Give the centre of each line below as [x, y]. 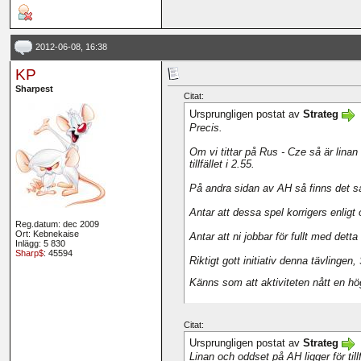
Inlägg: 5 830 [40, 244]
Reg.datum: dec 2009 [57, 224]
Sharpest [34, 89]
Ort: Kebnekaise [47, 234]
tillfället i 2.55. [222, 164]
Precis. [205, 127]
